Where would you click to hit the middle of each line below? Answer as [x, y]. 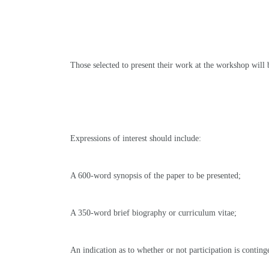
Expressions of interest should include [134, 138]
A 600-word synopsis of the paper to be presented [154, 176]
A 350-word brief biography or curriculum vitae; [153, 213]
